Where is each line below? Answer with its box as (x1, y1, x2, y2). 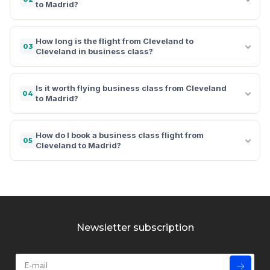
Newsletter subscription (76, 221, 194, 233)
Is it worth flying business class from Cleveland (36, 83, 227, 93)
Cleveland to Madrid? (36, 140, 121, 150)
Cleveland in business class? (36, 46, 153, 56)
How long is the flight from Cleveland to (36, 36, 193, 46)
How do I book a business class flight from (36, 130, 204, 140)
